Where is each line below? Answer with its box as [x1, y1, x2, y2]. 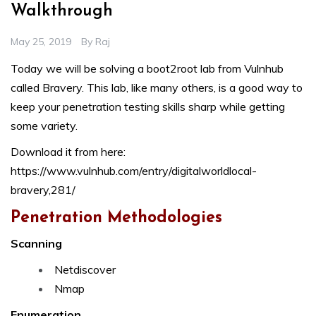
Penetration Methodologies [11, 210, 222, 227]
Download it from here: [11, 145, 126, 159]
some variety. [11, 119, 78, 133]
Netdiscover [54, 262, 116, 277]
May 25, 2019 [11, 35, 71, 49]
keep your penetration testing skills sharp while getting [11, 99, 285, 114]
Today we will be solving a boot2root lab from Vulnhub [11, 61, 284, 76]
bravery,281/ [11, 183, 75, 197]
